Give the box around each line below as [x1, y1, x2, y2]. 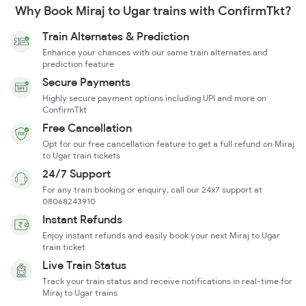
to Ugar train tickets [42, 150, 120, 161]
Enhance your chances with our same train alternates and [42, 47, 268, 58]
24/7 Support [42, 167, 111, 181]
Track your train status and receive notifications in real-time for [42, 276, 292, 287]
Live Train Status [42, 258, 126, 273]
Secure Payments [42, 75, 130, 89]
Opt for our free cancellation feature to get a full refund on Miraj [42, 139, 294, 150]
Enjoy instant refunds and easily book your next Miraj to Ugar [42, 230, 280, 241]
